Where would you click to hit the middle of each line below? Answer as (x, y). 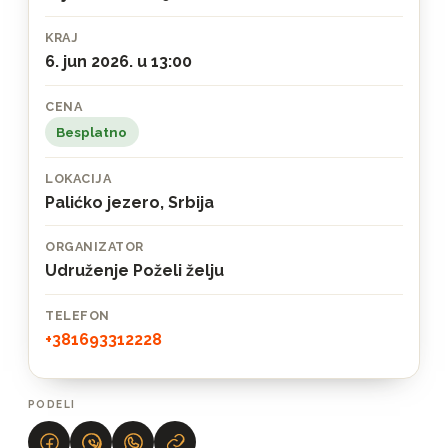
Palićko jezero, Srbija (130, 202)
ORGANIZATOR (94, 247)
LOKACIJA (78, 178)
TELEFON (77, 315)
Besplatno (92, 131)
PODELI (52, 404)
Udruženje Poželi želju (135, 271)
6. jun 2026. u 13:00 (119, 61)
